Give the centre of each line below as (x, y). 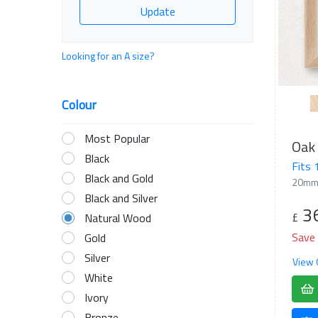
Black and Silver (121, 198)
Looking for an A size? (108, 56)
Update (158, 11)
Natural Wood (118, 218)
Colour (79, 105)
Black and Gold (119, 178)
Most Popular (117, 138)
